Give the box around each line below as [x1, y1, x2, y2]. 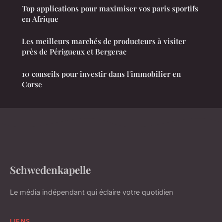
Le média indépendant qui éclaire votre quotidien [10, 188, 173, 197]
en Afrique [22, 14, 58, 24]
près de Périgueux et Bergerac [22, 47, 126, 57]
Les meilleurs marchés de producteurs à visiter [22, 36, 186, 47]
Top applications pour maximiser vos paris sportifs [22, 3, 198, 14]
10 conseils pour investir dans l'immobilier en [22, 69, 181, 79]
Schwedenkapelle [10, 163, 91, 177]
